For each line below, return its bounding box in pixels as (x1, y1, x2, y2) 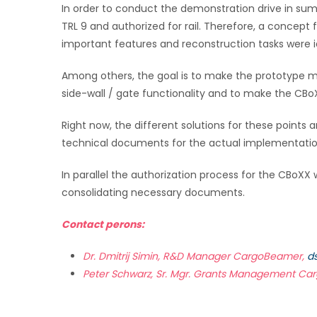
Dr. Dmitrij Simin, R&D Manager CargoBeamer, (83, 249, 307, 264)
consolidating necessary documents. (62, 185, 245, 200)
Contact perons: (62, 217, 144, 232)
